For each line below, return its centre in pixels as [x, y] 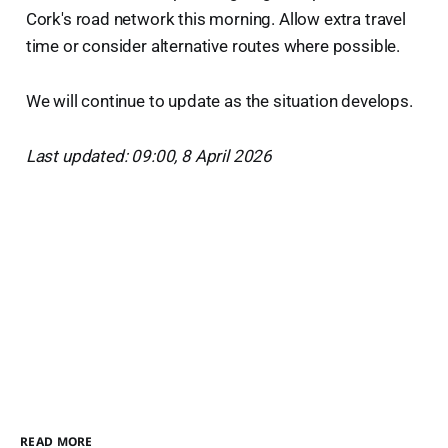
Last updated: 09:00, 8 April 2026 [149, 155]
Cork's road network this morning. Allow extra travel [215, 18]
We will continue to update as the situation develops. [219, 100]
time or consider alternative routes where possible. [213, 45]
